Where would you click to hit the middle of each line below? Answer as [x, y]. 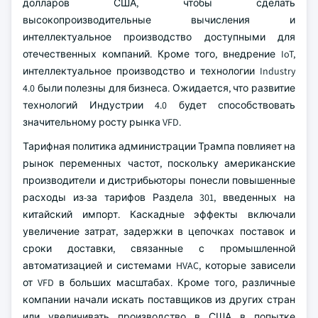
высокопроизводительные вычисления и [159, 20]
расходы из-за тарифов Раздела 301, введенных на [159, 197]
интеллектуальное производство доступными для [159, 37]
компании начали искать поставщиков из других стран [159, 300]
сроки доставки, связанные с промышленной [159, 248]
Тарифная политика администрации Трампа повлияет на [159, 146]
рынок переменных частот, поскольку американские [159, 163]
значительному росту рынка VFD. [102, 122]
